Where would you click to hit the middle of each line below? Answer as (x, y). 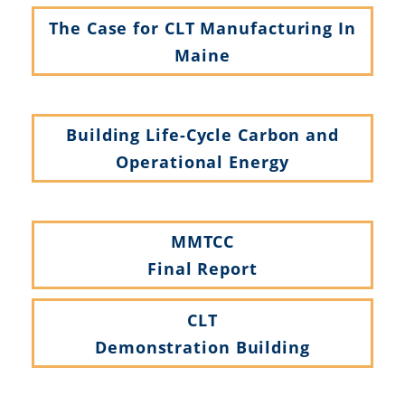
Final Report (202, 269)
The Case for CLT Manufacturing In (202, 28)
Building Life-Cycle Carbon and (202, 134)
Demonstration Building (202, 347)
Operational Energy (202, 161)
